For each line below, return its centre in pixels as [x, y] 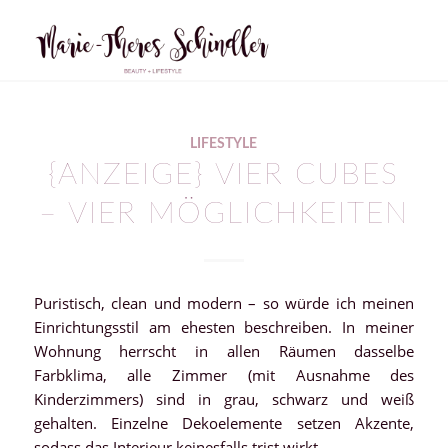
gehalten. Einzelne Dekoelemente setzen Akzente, [224, 422]
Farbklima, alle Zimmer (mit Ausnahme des [224, 374]
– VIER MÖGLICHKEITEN [223, 214]
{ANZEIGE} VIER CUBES [224, 175]
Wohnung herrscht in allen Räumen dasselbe [224, 350]
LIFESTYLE [224, 144]
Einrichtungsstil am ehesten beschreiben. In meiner [224, 326]
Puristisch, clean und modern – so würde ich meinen [224, 302]
